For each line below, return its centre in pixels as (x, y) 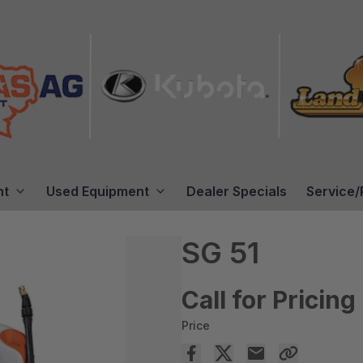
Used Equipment (98, 191)
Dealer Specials (237, 191)
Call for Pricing (269, 299)
